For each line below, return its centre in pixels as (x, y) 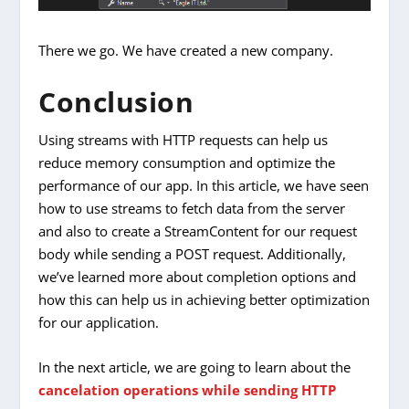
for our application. (99, 322)
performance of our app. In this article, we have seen (204, 185)
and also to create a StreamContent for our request (198, 231)
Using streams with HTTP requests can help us (184, 139)
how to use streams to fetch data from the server (192, 208)
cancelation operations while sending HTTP (188, 389)
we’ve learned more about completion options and (198, 276)
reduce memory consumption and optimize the (187, 162)
